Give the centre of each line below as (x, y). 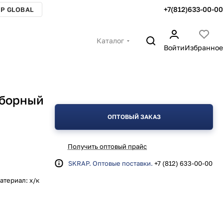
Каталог (110, 41)
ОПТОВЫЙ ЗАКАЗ (134, 117)
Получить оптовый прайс (107, 146)
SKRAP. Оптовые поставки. (111, 163)
